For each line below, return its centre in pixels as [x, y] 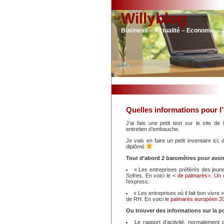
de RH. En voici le [148, 199]
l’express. [138, 181]
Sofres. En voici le [149, 175]
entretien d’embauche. [153, 129]
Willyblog [154, 18]
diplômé [136, 146]
